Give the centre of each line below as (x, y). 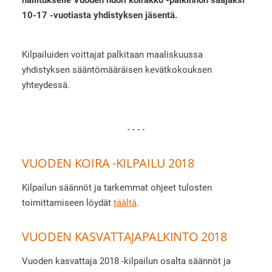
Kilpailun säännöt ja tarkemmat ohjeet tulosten (117, 188)
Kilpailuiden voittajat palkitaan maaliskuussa (112, 54)
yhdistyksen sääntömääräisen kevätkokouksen (117, 70)
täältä (125, 203)
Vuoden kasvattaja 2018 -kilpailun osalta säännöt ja (126, 261)
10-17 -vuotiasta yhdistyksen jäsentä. (99, 15)
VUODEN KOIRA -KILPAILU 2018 (108, 163)
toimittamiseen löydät (67, 203)
